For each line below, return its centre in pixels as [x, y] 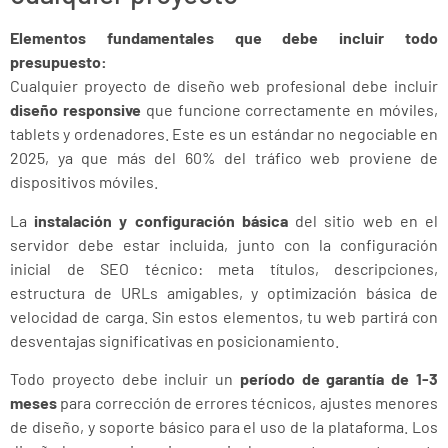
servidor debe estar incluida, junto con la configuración [224, 244]
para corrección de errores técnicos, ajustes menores [247, 403]
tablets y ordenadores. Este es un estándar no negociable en [224, 134]
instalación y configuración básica [161, 220]
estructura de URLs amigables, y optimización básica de [224, 292]
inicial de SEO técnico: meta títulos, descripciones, [224, 268]
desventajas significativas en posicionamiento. [174, 340]
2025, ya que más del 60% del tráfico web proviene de [224, 158]
